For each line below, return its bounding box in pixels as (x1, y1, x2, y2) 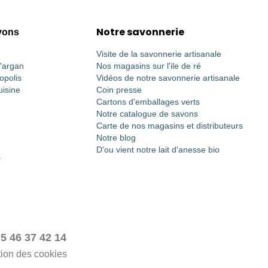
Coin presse (96, 85, 142, 95)
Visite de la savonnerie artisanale (96, 49, 221, 59)
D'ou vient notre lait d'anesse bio (96, 145, 220, 154)
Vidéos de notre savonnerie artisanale (96, 73, 240, 83)
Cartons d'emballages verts (96, 97, 200, 106)
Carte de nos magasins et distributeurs (96, 121, 243, 130)
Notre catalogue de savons (96, 109, 198, 118)
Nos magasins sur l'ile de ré (96, 61, 201, 71)
